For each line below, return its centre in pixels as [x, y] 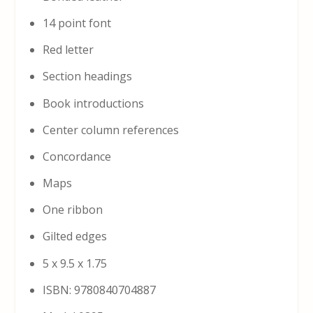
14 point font [77, 23]
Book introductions [93, 103]
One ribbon [72, 210]
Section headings [87, 77]
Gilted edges [74, 236]
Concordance [77, 156]
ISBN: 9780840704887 [99, 290]
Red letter [68, 50]
